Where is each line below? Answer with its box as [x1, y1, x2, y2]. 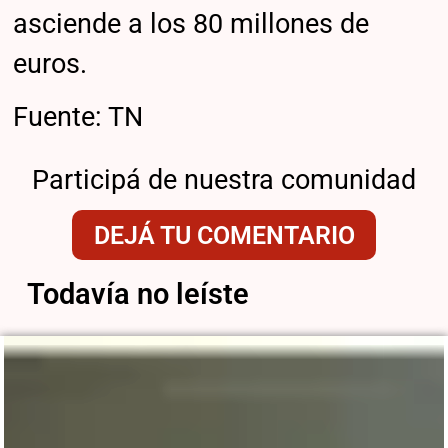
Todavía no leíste [26, 277, 249, 312]
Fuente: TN [13, 101, 144, 134]
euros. [13, 47, 88, 80]
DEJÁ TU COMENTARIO [93, 220, 355, 250]
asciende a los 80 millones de [13, 7, 370, 40]
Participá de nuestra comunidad [32, 164, 416, 197]
